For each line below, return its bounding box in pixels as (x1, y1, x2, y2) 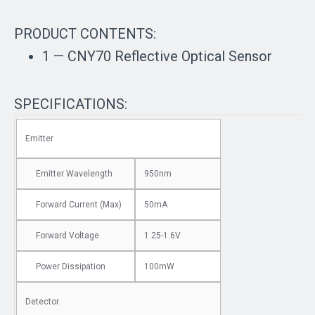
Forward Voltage (36, 230, 99, 240)
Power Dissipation (36, 261, 105, 271)
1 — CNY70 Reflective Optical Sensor (42, 48, 272, 65)
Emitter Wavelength (36, 168, 112, 179)
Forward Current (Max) (36, 199, 122, 210)
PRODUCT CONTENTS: (14, 25, 156, 42)
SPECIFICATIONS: (14, 95, 127, 112)
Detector (25, 296, 59, 307)
